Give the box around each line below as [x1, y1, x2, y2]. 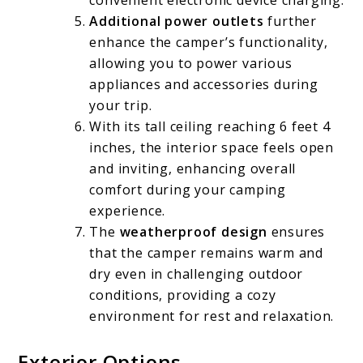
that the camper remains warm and [89, 244, 324, 263]
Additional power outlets [89, 12, 264, 31]
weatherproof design [119, 223, 267, 241]
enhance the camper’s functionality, [89, 33, 328, 52]
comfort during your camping [89, 181, 287, 199]
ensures [267, 223, 326, 241]
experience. [89, 202, 166, 220]
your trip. [89, 96, 152, 115]
